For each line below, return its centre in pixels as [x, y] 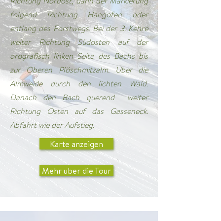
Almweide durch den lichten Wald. [79, 84]
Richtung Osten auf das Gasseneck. [79, 111]
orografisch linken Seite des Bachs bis [79, 56]
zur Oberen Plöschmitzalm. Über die [79, 70]
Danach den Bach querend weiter [79, 97]
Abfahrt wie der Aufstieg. [52, 125]
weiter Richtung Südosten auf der [79, 42]
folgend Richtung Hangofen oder [79, 15]
